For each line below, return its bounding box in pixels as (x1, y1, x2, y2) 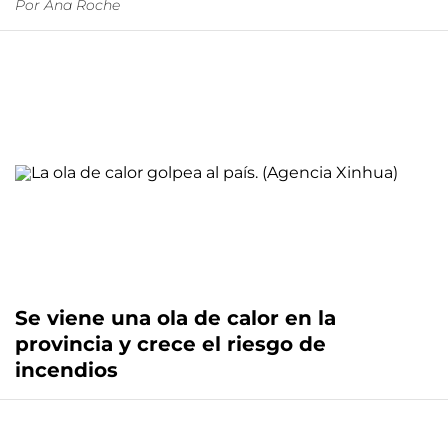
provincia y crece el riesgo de (15, 331, 326, 356)
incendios (15, 357, 118, 382)
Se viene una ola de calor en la (15, 305, 336, 330)
